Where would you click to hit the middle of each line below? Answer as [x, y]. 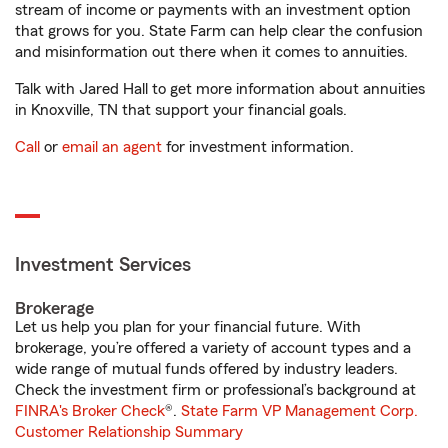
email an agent [112, 147]
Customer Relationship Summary [129, 432]
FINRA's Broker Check [90, 411]
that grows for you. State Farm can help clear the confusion [219, 31]
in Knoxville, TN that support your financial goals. [181, 110]
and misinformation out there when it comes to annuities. [211, 52]
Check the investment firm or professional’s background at [215, 390]
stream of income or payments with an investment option [213, 10]
